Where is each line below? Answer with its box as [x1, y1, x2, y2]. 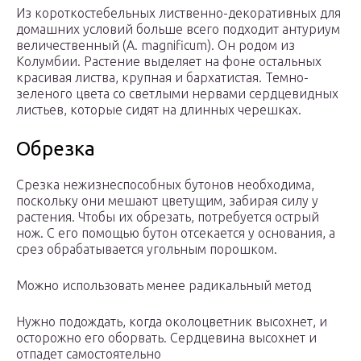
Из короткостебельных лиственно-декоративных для [16, 6, 341, 21]
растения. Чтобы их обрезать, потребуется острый [16, 210, 319, 225]
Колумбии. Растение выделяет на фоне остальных [16, 54, 322, 69]
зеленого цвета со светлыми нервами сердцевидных [16, 86, 338, 102]
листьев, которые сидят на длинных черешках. [16, 102, 301, 118]
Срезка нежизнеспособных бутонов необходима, [16, 177, 314, 193]
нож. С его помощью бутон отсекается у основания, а [16, 226, 335, 241]
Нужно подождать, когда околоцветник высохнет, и [16, 314, 327, 330]
